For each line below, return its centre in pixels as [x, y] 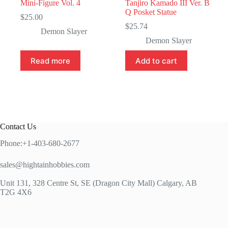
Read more [50, 61]
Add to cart [156, 61]
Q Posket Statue [151, 12]
